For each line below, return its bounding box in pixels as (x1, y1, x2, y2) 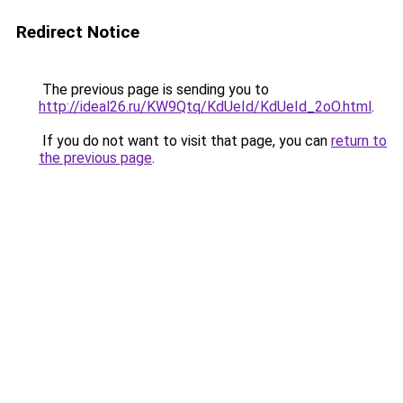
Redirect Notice (16, 22, 139, 42)
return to (331, 132, 387, 149)
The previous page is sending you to (39, 81, 269, 98)
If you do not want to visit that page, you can (39, 132, 331, 149)
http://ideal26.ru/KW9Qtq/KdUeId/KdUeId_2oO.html (39, 98, 372, 115)
